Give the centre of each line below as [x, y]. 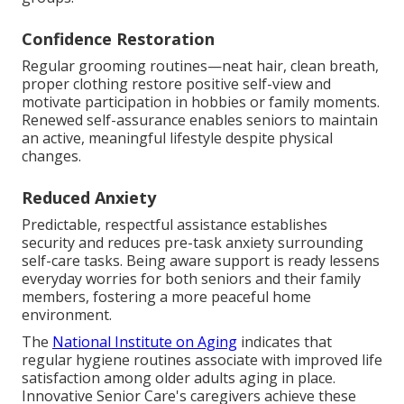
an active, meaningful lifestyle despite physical [177, 138]
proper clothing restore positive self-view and [176, 84]
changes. [51, 156]
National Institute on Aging [145, 342]
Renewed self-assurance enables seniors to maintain [200, 120]
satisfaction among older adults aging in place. [179, 378]
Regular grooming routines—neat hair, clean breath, [200, 66]
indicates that [285, 342]
